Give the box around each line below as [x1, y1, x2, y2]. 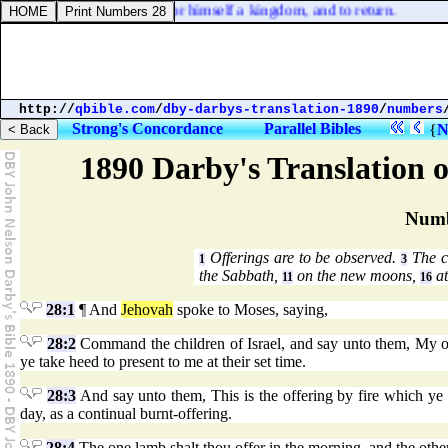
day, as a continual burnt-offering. [20, 405, 232, 423]
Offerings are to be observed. [205, 249, 402, 267]
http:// [19, 102, 75, 117]
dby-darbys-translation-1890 [163, 102, 379, 117]
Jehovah [121, 301, 173, 319]
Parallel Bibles [264, 120, 361, 137]
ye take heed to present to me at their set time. [20, 353, 306, 371]
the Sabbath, [199, 267, 282, 285]
